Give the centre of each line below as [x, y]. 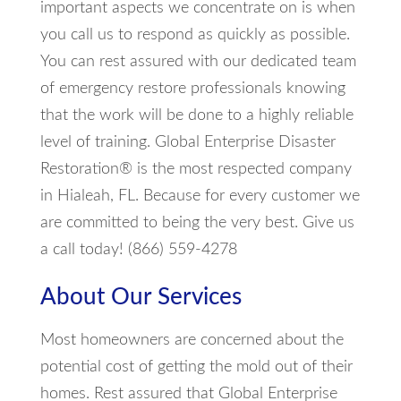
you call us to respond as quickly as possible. [195, 35]
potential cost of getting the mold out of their [196, 367]
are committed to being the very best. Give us [197, 223]
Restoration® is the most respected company [196, 170]
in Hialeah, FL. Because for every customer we [200, 196]
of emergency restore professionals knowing [192, 89]
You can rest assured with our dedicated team [198, 62]
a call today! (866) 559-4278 [138, 250]
